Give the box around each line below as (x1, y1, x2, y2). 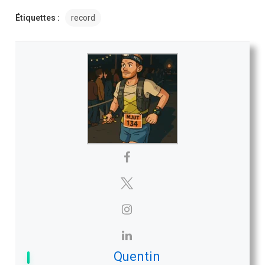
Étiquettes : (15, 12, 60, 22)
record (71, 12, 96, 22)
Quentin (113, 248, 160, 264)
